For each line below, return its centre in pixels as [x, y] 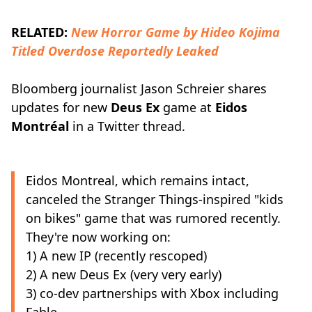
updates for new [61, 107]
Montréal [40, 126]
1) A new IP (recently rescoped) [116, 256]
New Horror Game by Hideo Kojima [175, 32]
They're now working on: [98, 237]
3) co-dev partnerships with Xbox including [152, 293]
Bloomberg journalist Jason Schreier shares [139, 88]
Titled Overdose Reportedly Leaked [115, 51]
